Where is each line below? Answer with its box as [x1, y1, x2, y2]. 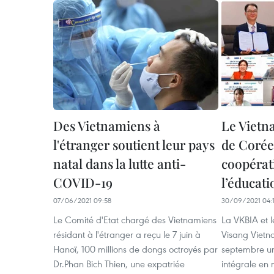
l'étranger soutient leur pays [53, 135, 215, 153]
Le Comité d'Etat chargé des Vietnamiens [53, 213, 217, 226]
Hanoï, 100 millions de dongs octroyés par [53, 242, 218, 255]
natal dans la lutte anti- [53, 154, 186, 172]
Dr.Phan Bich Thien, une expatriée [53, 257, 185, 270]
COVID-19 [53, 173, 113, 191]
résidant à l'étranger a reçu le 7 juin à [53, 228, 201, 240]
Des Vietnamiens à [53, 116, 160, 134]
